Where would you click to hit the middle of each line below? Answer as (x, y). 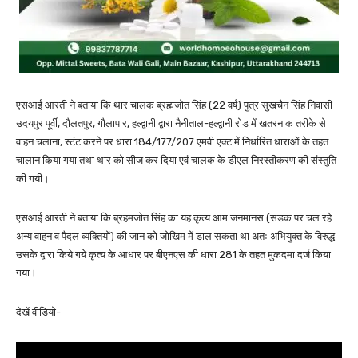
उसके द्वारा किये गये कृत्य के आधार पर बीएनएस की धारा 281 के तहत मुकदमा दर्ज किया (173, 255)
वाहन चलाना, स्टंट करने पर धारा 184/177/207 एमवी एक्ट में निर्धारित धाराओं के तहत (172, 142)
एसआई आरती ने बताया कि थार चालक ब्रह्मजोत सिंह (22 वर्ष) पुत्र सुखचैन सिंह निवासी (174, 105)
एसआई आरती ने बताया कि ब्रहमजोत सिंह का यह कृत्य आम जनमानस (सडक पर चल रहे (174, 218)
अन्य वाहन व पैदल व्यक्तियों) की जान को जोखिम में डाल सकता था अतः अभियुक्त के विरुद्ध (175, 237)
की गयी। (33, 179)
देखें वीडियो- (38, 312)
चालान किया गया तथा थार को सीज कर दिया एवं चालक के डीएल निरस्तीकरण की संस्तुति (176, 161)
